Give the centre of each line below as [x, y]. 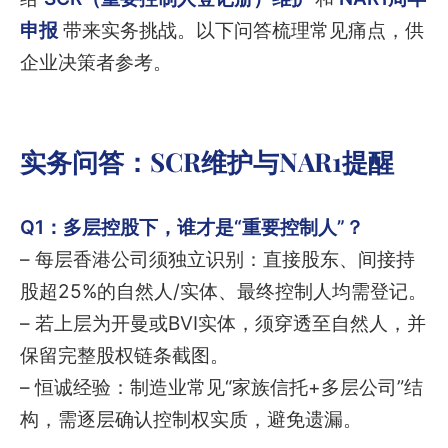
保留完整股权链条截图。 [124, 355]
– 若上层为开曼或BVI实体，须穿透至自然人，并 [223, 323]
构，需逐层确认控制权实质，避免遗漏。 [191, 419]
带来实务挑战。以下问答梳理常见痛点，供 [241, 31]
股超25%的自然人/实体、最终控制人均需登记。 [223, 291]
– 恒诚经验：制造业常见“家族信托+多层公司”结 [221, 387]
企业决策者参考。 [96, 63]
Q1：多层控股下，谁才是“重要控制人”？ [192, 227]
